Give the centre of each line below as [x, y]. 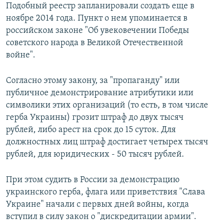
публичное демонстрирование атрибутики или [100, 93]
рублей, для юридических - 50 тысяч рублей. [95, 155]
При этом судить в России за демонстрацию [93, 180]
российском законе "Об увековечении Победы [97, 31]
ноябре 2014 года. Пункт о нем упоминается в [97, 19]
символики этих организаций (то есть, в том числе [107, 106]
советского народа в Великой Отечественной [95, 43]
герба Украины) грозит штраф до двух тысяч [95, 118]
